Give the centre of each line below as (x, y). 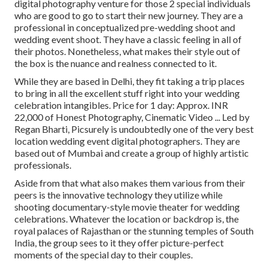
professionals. (43, 165)
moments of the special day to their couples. (103, 255)
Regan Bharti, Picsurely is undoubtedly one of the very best (134, 129)
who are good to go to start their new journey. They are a (129, 16)
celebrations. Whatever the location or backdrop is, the (127, 219)
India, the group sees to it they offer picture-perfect (119, 243)
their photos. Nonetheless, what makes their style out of (127, 51)
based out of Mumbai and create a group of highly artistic (132, 153)
